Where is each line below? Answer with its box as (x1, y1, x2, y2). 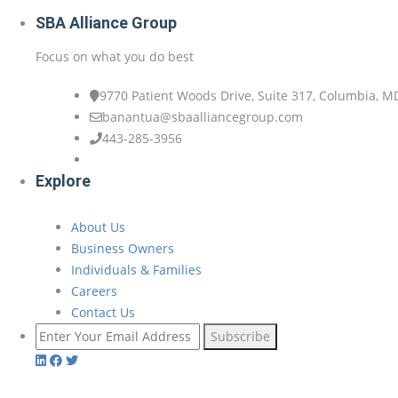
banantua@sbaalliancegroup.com (102, 107, 303, 125)
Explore (36, 171, 91, 190)
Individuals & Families (71, 260, 202, 278)
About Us (71, 218, 125, 235)
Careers (71, 282, 117, 299)
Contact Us (71, 303, 135, 321)
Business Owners (71, 239, 174, 257)
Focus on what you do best (36, 47, 194, 65)
